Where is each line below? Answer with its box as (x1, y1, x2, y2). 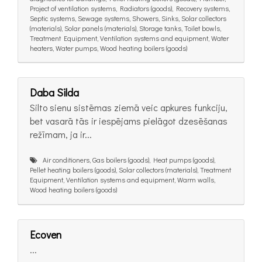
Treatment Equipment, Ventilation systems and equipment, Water (30, 33, 229, 43)
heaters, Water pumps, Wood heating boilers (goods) (30, 43, 187, 53)
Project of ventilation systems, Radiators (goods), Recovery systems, (30, 3, 230, 13)
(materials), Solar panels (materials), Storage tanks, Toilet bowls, (30, 23, 221, 33)
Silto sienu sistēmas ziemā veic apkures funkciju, (30, 101, 227, 114)
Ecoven (30, 227, 61, 242)
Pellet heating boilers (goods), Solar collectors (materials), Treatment (30, 165, 231, 175)
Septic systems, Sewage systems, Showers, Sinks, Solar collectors (30, 13, 226, 23)
